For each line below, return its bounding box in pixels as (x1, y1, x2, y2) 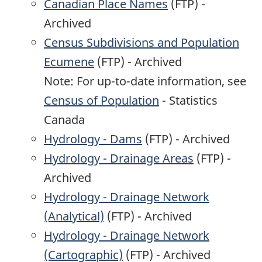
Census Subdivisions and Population (44, 35, 239, 51)
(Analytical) (44, 208, 104, 225)
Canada (44, 112, 85, 128)
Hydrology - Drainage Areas (44, 150, 194, 167)
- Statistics (159, 92, 218, 109)
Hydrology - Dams (44, 131, 142, 147)
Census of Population (44, 92, 159, 109)
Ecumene (44, 54, 94, 70)
